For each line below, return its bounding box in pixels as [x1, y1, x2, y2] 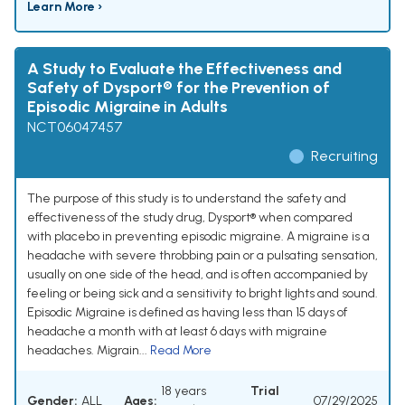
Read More [150, 343, 212, 359]
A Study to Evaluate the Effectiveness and [27, 59, 342, 80]
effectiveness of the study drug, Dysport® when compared [27, 210, 353, 226]
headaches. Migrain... [27, 343, 150, 359]
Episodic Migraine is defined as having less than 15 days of [27, 305, 347, 321]
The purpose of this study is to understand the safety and [27, 191, 346, 207]
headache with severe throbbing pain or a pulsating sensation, [27, 248, 378, 264]
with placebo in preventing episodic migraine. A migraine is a [27, 229, 370, 245]
